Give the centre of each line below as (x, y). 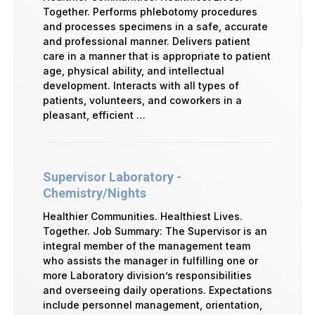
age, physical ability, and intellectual (134, 70)
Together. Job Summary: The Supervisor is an (155, 231)
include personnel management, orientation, (153, 304)
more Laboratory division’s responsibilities (147, 275)
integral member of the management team (147, 245)
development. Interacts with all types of (141, 85)
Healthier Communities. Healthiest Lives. (143, 216)
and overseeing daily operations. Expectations (157, 290)
